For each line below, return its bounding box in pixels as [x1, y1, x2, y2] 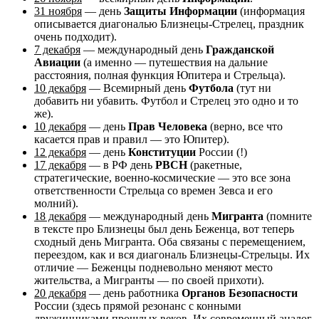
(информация [237, 5, 305, 18]
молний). [34, 197, 78, 210]
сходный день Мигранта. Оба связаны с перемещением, [34, 236, 305, 249]
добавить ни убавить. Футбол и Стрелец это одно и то [34, 95, 298, 108]
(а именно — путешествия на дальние [80, 56, 268, 69]
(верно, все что [207, 120, 283, 133]
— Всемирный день [86, 82, 189, 95]
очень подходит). [34, 31, 117, 43]
